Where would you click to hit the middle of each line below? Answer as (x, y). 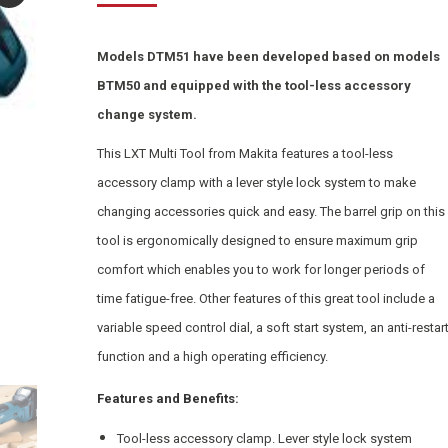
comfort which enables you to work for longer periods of (260, 269)
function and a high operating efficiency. (212, 356)
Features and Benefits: (167, 398)
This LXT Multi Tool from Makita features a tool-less (244, 153)
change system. (146, 114)
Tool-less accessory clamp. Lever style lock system (264, 438)
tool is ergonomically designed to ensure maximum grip (257, 240)
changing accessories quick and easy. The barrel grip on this (270, 211)
